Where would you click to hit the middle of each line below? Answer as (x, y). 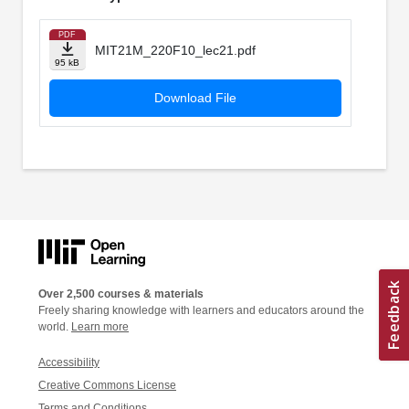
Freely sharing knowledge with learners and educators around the (201, 310)
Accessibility (69, 362)
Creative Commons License (107, 385)
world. (55, 326)
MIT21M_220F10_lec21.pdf (175, 51)
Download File (195, 98)
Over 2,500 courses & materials (121, 294)
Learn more (100, 326)
